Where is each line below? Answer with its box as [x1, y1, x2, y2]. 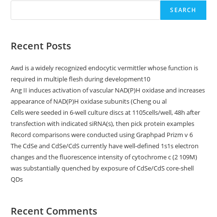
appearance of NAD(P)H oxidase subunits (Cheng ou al [11, 97, 167, 106]
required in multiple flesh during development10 [11, 75, 151, 83]
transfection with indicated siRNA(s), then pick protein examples [11, 119, 195, 128]
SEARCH [170, 6, 197, 14]
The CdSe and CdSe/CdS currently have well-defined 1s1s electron [11, 141, 199, 150]
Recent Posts [11, 39, 72, 52]
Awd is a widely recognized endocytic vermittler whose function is [11, 63, 199, 72]
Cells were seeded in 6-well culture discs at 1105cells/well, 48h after [11, 108, 201, 117]
